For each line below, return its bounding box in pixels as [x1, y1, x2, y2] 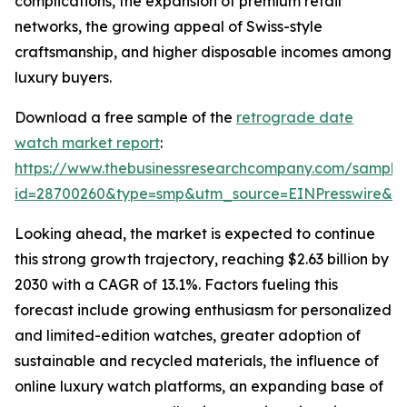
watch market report [15, 134, 160, 153]
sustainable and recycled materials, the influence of [15, 352, 379, 371]
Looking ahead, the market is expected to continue [15, 224, 375, 243]
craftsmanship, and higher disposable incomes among [15, 43, 392, 62]
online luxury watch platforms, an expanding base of [15, 377, 383, 396]
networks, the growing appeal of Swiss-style [15, 17, 323, 36]
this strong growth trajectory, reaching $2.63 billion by [15, 250, 389, 269]
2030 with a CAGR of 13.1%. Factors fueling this [15, 275, 338, 294]
